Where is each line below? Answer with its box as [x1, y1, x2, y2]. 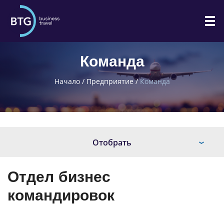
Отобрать [92, 137, 131, 148]
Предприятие [86, 76, 133, 86]
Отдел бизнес [7, 167, 110, 185]
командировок [7, 185, 114, 203]
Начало [54, 76, 80, 86]
